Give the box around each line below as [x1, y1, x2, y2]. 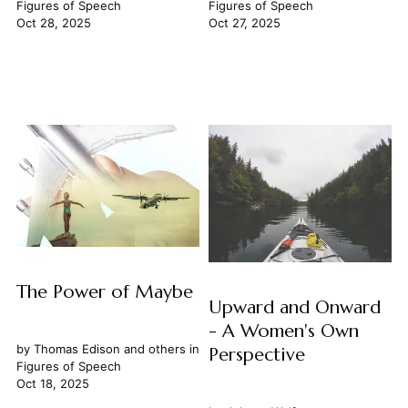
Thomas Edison [33, 341, 120, 356]
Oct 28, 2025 [15, 15, 91, 30]
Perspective [208, 342, 305, 366]
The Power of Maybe [15, 280, 193, 303]
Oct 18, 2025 [15, 375, 89, 391]
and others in [119, 341, 199, 356]
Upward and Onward [208, 295, 381, 319]
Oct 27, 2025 [208, 15, 280, 30]
